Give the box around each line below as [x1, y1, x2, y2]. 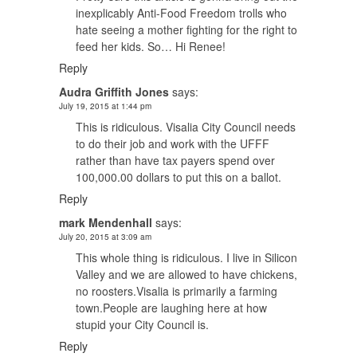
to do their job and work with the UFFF [76, 135, 269, 151]
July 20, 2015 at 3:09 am [59, 230, 151, 242]
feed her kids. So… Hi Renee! [76, 37, 226, 54]
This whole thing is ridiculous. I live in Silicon [76, 249, 297, 265]
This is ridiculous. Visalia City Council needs [76, 118, 296, 135]
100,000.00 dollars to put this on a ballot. [76, 168, 281, 185]
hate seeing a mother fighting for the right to [76, 21, 297, 37]
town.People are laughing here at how [76, 299, 267, 316]
